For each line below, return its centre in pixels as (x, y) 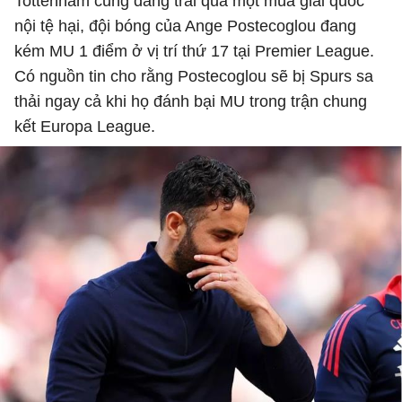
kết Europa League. (85, 127)
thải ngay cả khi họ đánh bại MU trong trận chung (191, 101)
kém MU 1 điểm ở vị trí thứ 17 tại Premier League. (194, 51)
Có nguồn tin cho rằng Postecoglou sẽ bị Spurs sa (194, 76)
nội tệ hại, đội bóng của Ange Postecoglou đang (185, 26)
